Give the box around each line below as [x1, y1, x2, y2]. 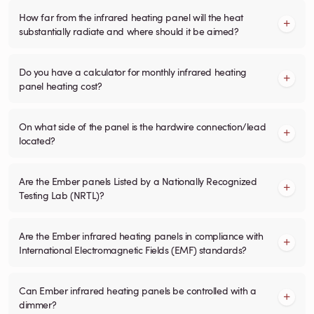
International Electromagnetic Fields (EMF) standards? [19, 242, 247, 257]
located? [19, 132, 55, 147]
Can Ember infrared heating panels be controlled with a [19, 282, 257, 297]
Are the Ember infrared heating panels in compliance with [19, 228, 264, 243]
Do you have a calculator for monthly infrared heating [19, 64, 247, 78]
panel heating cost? [19, 78, 102, 93]
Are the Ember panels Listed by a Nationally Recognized [19, 173, 257, 188]
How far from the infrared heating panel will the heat [19, 9, 243, 24]
